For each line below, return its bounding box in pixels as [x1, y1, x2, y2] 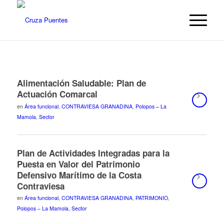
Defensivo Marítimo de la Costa [16, 168, 141, 181]
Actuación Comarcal [16, 88, 97, 100]
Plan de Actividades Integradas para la [16, 146, 169, 159]
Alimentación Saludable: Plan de [16, 77, 146, 89]
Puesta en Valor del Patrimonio [16, 157, 140, 170]
